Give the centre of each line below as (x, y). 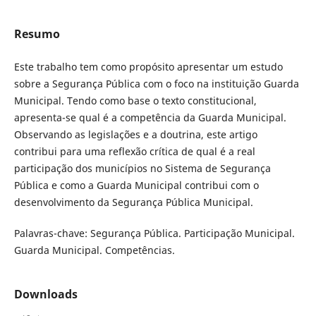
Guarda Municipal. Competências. (94, 250)
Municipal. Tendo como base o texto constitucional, (135, 100)
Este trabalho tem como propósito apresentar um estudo (148, 66)
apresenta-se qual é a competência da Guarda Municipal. (150, 117)
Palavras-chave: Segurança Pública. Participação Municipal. (154, 233)
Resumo (37, 34)
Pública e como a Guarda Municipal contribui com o (136, 185)
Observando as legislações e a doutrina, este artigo (135, 134)
